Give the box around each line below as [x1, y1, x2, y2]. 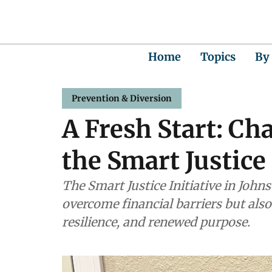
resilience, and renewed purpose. [62, 214, 250, 229]
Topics [200, 49, 236, 64]
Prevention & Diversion [72, 93, 172, 104]
